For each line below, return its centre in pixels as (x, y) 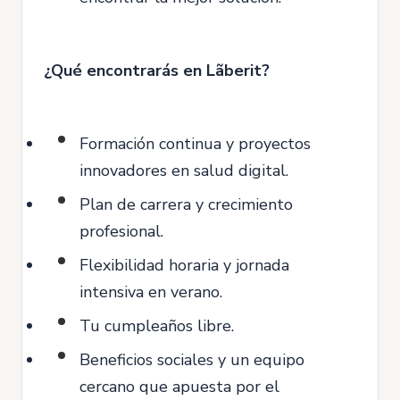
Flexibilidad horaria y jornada (184, 265)
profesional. (121, 231)
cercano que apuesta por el (179, 387)
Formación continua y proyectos (195, 144)
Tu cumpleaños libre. (157, 326)
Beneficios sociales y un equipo (192, 360)
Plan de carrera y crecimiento (186, 204)
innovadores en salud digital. (184, 171)
